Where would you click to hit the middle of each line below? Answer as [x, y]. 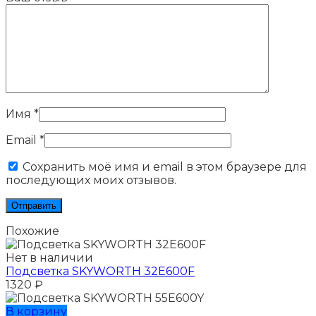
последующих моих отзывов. [91, 181]
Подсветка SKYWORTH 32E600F [100, 272]
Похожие [32, 231]
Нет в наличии [49, 258]
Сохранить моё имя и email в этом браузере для [165, 167]
